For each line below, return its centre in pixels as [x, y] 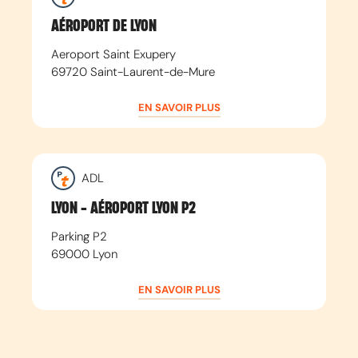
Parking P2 [79, 236]
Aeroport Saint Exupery [113, 54]
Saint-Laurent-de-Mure [153, 72]
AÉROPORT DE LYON [104, 26]
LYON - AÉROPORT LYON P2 [123, 208]
